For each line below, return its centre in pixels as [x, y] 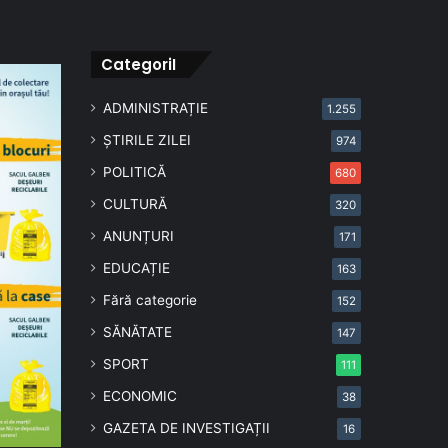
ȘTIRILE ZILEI [147, 140]
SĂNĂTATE [137, 332]
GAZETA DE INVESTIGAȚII [186, 428]
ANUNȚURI [138, 236]
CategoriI [138, 65]
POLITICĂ [134, 172]
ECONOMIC [140, 396]
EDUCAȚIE [136, 268]
